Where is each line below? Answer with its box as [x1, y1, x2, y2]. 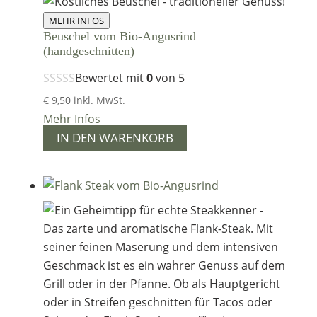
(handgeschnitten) [42, 44, 134, 59]
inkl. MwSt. [73, 93, 125, 108]
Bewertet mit [74, 70, 146, 86]
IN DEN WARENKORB [56, 129, 173, 146]
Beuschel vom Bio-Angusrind [42, 29, 196, 44]
